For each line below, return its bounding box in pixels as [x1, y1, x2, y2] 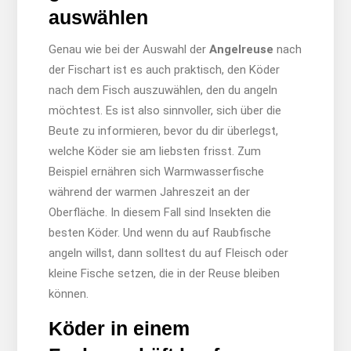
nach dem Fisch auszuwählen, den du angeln [48, 82, 277, 97]
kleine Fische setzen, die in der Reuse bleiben [48, 266, 280, 280]
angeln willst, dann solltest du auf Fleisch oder [48, 245, 288, 260]
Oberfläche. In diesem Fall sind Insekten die [48, 204, 271, 219]
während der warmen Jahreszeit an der [48, 184, 250, 199]
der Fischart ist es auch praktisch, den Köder [48, 62, 280, 77]
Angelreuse [208, 42, 273, 56]
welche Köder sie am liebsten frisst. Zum [48, 143, 261, 158]
